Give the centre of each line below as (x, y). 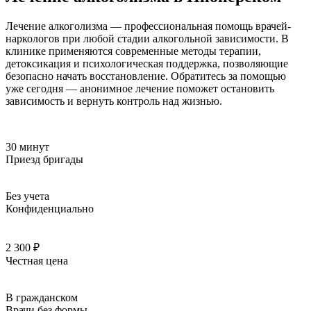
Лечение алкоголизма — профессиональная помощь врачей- (148, 26)
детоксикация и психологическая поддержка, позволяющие (147, 63)
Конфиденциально (50, 208)
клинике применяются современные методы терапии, (133, 51)
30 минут (27, 146)
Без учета (27, 196)
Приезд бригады (44, 159)
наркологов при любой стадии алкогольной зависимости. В (147, 38)
